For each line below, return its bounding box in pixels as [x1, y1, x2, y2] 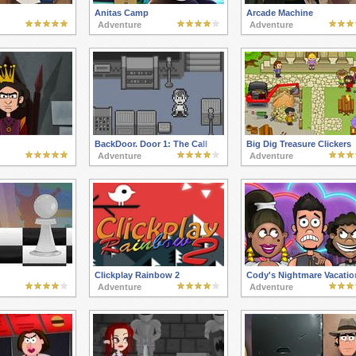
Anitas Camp [94, 8, 149, 17]
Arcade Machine [246, 8, 313, 17]
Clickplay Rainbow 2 [94, 270, 180, 280]
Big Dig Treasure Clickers [246, 139, 351, 149]
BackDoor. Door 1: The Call [94, 139, 207, 149]
